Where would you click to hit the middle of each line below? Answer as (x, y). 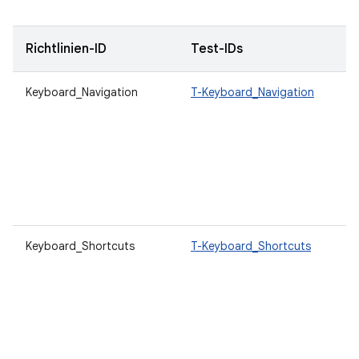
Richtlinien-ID (66, 48)
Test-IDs (217, 48)
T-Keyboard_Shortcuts (251, 246)
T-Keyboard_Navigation (252, 92)
